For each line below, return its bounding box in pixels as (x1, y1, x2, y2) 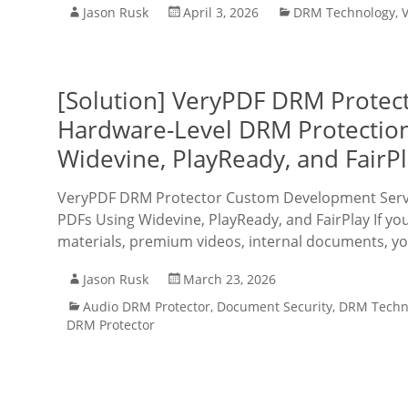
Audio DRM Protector (83, 298, 210, 315)
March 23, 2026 (183, 270, 276, 288)
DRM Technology (293, 4, 395, 21)
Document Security (217, 298, 332, 315)
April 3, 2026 (183, 4, 259, 21)
